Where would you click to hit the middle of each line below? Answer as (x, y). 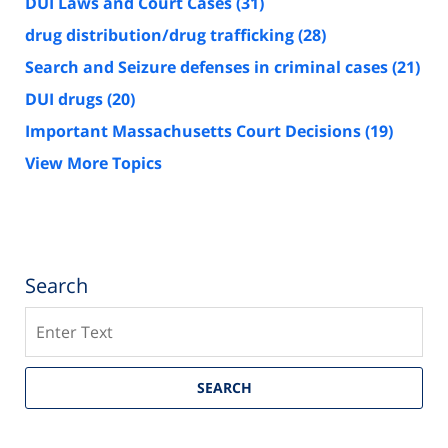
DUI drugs (66, 98)
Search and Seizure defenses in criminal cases (208, 66)
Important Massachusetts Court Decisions (195, 130)
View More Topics (93, 162)
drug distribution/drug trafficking (161, 34)
